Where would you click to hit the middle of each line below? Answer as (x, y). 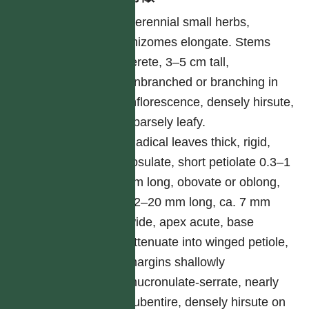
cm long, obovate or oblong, (204, 182)
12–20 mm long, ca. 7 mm (199, 202)
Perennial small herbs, (189, 22)
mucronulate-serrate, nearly (203, 282)
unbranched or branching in (203, 82)
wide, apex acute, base (191, 222)
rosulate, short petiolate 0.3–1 (209, 162)
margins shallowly (176, 262)
